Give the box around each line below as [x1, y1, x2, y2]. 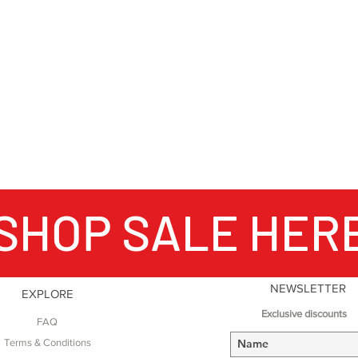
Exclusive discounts [261, 307, 347, 320]
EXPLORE [21, 286, 74, 300]
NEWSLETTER [269, 280, 346, 295]
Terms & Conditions [3, 336, 91, 348]
